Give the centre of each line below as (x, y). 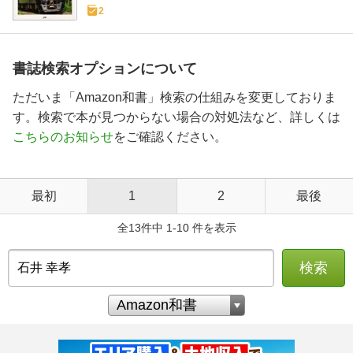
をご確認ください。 (170, 136)
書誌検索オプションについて (105, 68)
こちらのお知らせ (63, 136)
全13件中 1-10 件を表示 (176, 227)
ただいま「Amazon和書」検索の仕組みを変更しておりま (175, 97)
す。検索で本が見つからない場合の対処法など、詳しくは (176, 117)
